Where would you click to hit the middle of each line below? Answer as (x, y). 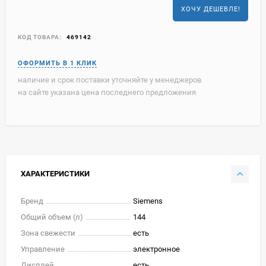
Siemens (148, 201)
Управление (43, 249)
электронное (156, 249)
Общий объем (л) (52, 217)
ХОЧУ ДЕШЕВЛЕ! (210, 9)
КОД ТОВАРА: (40, 37)
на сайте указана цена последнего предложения (107, 92)
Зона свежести (48, 233)
